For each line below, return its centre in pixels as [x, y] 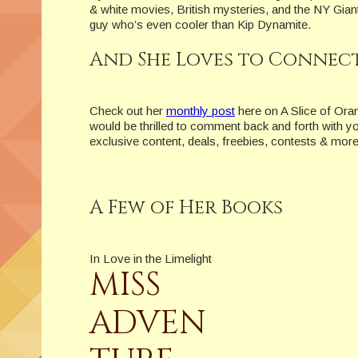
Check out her [128, 111]
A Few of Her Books [186, 208]
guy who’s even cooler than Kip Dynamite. [200, 25]
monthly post [201, 111]
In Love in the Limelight [151, 259]
